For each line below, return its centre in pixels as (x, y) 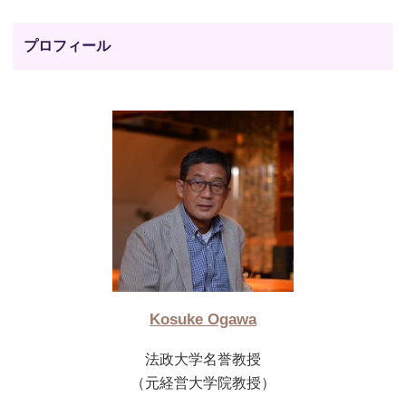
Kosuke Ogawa (203, 319)
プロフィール (68, 46)
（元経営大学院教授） (203, 382)
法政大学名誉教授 (203, 359)
